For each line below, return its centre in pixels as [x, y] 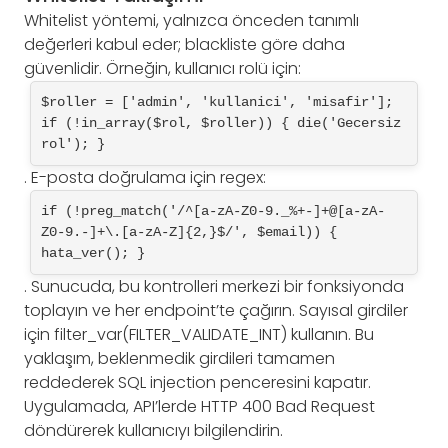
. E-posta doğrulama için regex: [145, 178]
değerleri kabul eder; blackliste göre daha [184, 45]
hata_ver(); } [93, 253]
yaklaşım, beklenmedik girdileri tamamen [179, 359]
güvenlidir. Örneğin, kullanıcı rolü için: [162, 69]
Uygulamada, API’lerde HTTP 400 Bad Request [199, 407]
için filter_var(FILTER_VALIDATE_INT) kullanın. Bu [199, 335]
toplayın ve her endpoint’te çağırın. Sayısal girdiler [216, 311]
